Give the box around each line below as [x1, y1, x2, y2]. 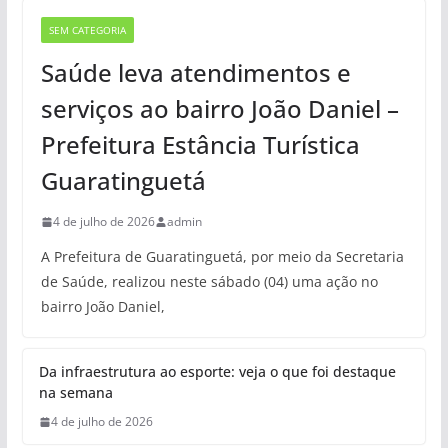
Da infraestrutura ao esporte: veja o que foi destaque [38, 362, 396, 381]
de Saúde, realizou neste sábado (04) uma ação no [40, 272, 378, 291]
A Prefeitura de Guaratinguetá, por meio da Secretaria [40, 247, 404, 266]
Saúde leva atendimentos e [40, 56, 351, 89]
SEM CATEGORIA [48, 23, 126, 37]
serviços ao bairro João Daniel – [40, 92, 399, 125]
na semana [38, 383, 113, 402]
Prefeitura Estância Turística [40, 128, 360, 161]
